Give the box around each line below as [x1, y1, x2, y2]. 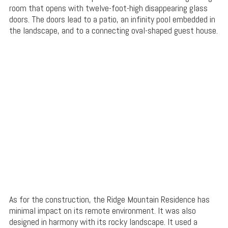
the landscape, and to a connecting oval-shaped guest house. [9, 24, 218, 37]
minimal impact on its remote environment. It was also [9, 205, 196, 217]
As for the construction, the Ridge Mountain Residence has [9, 193, 210, 206]
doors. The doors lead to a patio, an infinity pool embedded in [9, 13, 215, 25]
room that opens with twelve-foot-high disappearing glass [9, 2, 208, 14]
